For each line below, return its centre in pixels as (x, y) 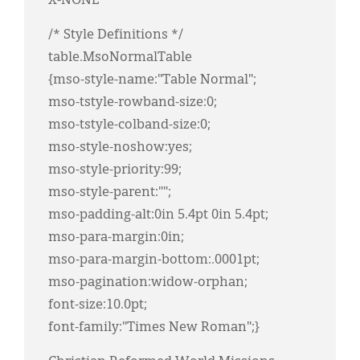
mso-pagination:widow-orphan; (148, 282)
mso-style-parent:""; (110, 192)
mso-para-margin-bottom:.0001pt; (154, 260)
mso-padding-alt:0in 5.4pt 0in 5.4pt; (158, 215)
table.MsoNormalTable (120, 57)
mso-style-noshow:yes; (120, 147)
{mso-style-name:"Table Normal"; (152, 80)
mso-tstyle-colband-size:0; (129, 125)
